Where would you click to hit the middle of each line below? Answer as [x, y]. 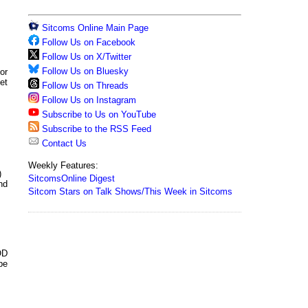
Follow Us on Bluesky [85, 71]
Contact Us [63, 143]
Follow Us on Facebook [89, 42]
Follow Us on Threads [85, 86]
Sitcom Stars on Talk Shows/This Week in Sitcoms [130, 191]
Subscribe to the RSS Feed [97, 129]
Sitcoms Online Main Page [94, 28]
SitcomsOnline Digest [71, 178]
